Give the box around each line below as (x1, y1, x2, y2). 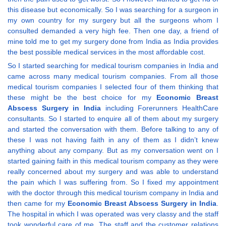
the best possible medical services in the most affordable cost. (8, 48, 205, 56)
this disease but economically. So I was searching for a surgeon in (8, 6, 218, 14)
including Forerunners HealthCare (101, 104, 218, 112)
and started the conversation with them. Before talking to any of (8, 125, 218, 134)
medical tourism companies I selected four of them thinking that (8, 83, 218, 91)
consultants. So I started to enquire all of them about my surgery (8, 115, 218, 123)
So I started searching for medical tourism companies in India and (8, 62, 218, 70)
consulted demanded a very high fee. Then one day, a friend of (8, 27, 218, 35)
